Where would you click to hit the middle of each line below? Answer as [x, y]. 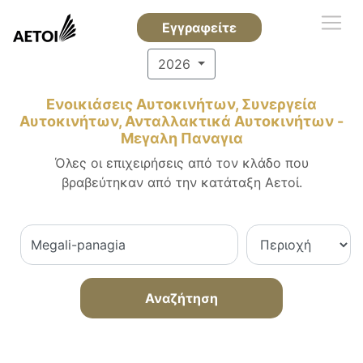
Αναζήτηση [181, 298]
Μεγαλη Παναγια [181, 138]
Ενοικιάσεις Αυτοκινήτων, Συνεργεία [181, 104]
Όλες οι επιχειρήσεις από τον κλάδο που [181, 163]
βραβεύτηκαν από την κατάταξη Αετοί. [181, 182]
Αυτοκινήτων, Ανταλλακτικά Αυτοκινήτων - [181, 121]
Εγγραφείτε [199, 28]
